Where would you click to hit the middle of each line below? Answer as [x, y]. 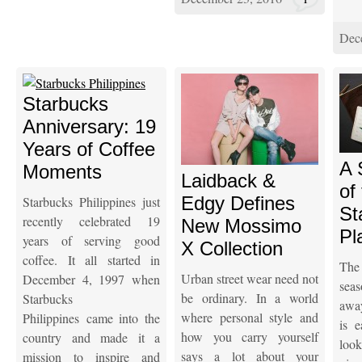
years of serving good [91, 240]
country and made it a [91, 337]
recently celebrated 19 [91, 221]
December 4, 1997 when [91, 279]
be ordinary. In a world [250, 297]
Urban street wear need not [250, 278]
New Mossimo [241, 225]
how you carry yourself [250, 336]
